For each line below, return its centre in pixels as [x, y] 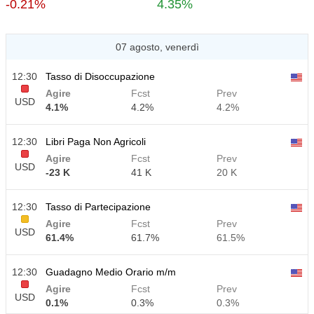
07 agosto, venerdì [157, 47]
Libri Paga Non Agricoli [96, 142]
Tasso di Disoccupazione [100, 76]
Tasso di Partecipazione [98, 207]
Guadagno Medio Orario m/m [111, 272]
